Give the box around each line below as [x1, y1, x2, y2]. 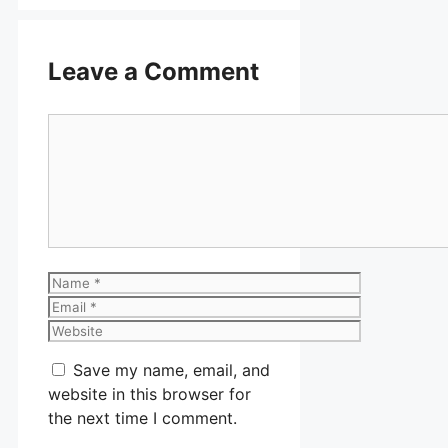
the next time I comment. [48, 407, 237, 428]
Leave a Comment [48, 56, 259, 86]
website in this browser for [48, 383, 251, 404]
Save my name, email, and [73, 359, 270, 380]
